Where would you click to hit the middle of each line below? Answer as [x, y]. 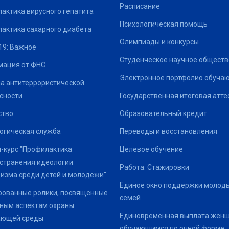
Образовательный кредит [163, 113]
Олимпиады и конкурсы [159, 42]
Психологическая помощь [164, 24]
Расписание [140, 6]
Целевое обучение [151, 149]
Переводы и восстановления [168, 131]
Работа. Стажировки [154, 167]
